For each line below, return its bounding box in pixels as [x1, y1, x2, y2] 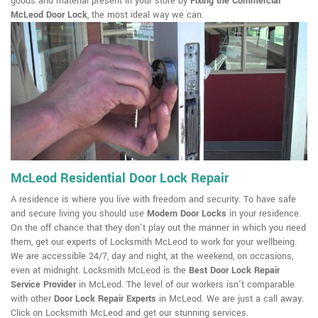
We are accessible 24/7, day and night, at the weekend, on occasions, [11, 250, 293, 263]
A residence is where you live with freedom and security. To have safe [11, 193, 296, 207]
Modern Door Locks [147, 207, 226, 221]
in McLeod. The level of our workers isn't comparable [76, 278, 295, 292]
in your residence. [226, 207, 301, 221]
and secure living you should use [11, 207, 147, 221]
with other [11, 292, 54, 306]
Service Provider [11, 278, 76, 292]
